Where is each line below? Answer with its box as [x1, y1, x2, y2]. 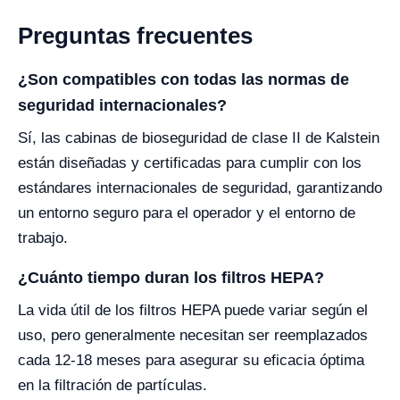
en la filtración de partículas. [18, 377, 207, 394]
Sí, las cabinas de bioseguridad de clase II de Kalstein [18, 129, 379, 146]
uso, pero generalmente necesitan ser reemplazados [18, 327, 368, 344]
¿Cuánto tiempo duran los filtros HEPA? [18, 269, 324, 287]
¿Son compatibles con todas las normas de [18, 71, 349, 88]
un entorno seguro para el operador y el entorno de [18, 204, 355, 221]
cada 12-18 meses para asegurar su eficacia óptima [18, 352, 364, 369]
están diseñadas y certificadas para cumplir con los [18, 154, 362, 171]
